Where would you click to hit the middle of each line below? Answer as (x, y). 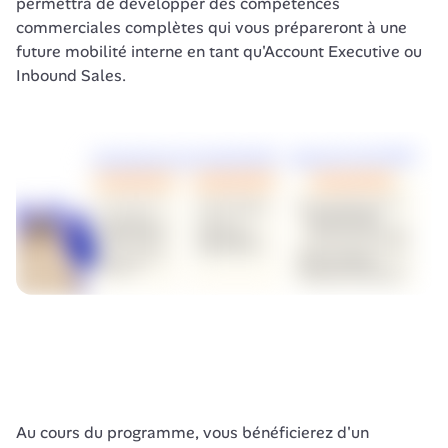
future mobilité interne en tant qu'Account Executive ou (219, 51)
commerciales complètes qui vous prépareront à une (211, 27)
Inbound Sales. (73, 75)
